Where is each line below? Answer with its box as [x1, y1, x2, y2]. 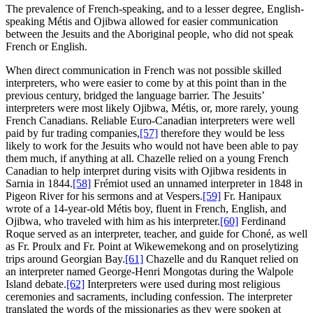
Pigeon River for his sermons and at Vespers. [6, 190, 203, 203]
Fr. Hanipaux [221, 190, 282, 203]
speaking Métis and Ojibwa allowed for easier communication [6, 15, 278, 28]
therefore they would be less [158, 127, 284, 140]
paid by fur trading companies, [6, 127, 140, 140]
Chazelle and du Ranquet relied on [143, 253, 298, 265]
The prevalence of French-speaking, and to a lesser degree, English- [6, 3, 304, 15]
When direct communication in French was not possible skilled [6, 64, 282, 77]
